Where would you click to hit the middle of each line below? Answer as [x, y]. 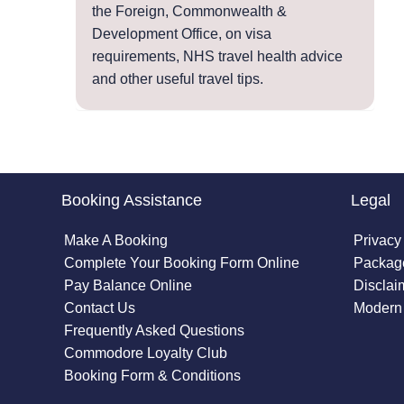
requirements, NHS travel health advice [217, 56]
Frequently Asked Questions [155, 331]
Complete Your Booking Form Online [182, 263]
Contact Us [100, 308]
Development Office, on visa [182, 34]
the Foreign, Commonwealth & [189, 11]
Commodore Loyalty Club [146, 353]
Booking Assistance [132, 200]
